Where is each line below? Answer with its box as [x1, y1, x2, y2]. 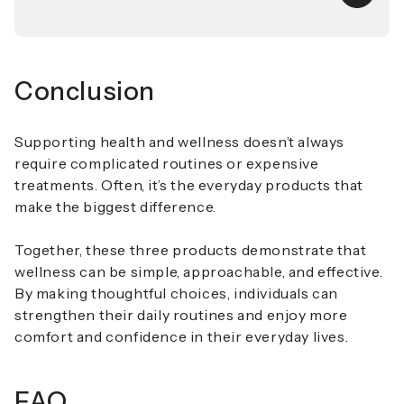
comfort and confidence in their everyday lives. [14, 327, 349, 346]
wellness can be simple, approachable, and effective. [14, 262, 383, 281]
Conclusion [14, 76, 155, 107]
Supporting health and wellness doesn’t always [14, 133, 345, 151]
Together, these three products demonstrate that [14, 241, 367, 260]
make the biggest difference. [14, 197, 220, 216]
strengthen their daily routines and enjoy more [14, 306, 348, 325]
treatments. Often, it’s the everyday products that [14, 176, 364, 195]
